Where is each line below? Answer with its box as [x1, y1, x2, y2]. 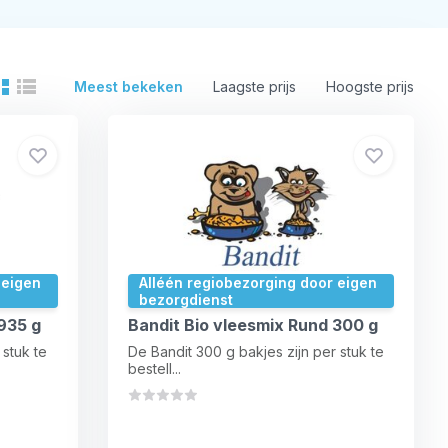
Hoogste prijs [326, 78, 415, 95]
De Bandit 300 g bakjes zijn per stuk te [128, 343, 385, 360]
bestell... [128, 360, 182, 377]
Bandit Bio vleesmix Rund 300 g [128, 315, 379, 335]
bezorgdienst [139, 291, 234, 308]
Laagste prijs [213, 78, 297, 95]
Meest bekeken [74, 78, 184, 95]
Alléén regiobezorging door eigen [139, 274, 378, 291]
